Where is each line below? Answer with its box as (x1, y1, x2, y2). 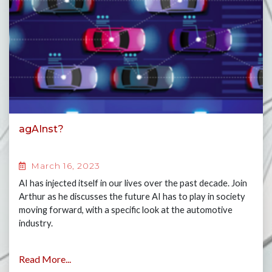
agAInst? (19, 123, 64, 135)
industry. (19, 218, 53, 228)
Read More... (19, 253, 71, 265)
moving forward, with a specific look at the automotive (19, 205, 233, 215)
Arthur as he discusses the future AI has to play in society (19, 191, 245, 202)
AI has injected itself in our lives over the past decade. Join (19, 178, 247, 188)
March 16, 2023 (29, 161, 100, 171)
